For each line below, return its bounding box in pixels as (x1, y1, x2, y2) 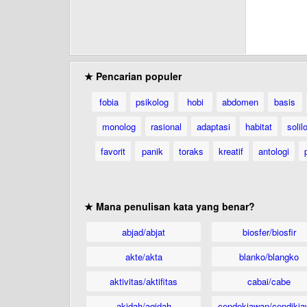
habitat (245, 120, 272, 133)
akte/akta (125, 250, 162, 263)
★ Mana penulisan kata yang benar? (84, 199, 255, 213)
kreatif (219, 145, 243, 158)
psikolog (135, 95, 169, 108)
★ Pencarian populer (84, 69, 182, 83)
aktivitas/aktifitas (110, 275, 177, 288)
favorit (101, 145, 125, 158)
